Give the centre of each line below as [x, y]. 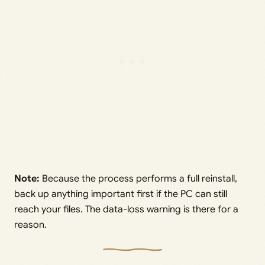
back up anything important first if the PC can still [121, 194]
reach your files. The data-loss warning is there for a [126, 210]
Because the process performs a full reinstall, [138, 179]
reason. [30, 225]
